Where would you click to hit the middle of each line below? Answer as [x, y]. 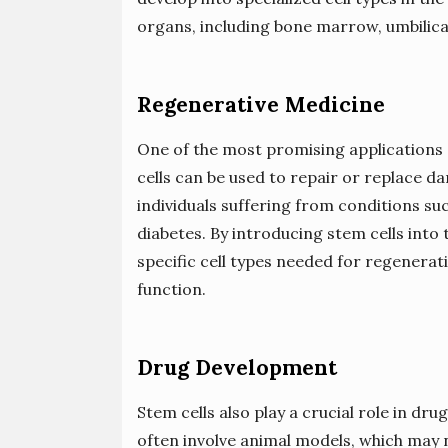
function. [171, 289]
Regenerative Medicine [261, 105]
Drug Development [237, 368]
